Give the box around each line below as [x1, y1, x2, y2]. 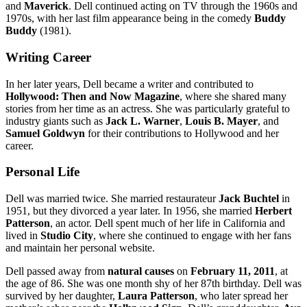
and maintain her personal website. [5, 242, 155, 254]
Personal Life [5, 164, 79, 180]
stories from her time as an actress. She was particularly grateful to [5, 102, 290, 114]
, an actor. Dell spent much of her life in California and [50, 217, 285, 229]
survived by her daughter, [5, 290, 118, 302]
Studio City [40, 230, 93, 241]
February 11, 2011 [191, 265, 275, 277]
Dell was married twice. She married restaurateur [5, 193, 219, 204]
